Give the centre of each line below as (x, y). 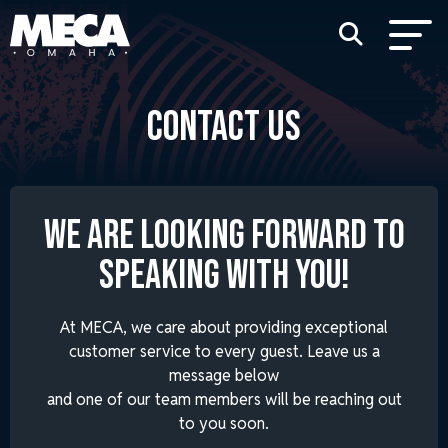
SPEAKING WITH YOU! (224, 276)
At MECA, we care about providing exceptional (224, 327)
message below (224, 375)
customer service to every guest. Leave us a (224, 351)
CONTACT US (224, 127)
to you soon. (224, 423)
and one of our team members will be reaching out (224, 399)
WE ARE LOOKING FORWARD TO (224, 236)
